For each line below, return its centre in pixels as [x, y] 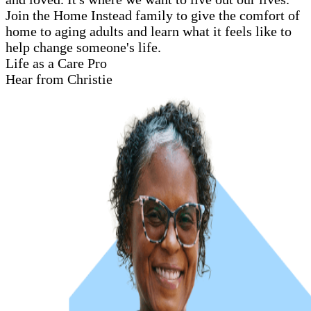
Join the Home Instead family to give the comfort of [153, 16]
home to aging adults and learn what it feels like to [149, 32]
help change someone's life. [83, 48]
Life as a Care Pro [56, 64]
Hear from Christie [59, 79]
